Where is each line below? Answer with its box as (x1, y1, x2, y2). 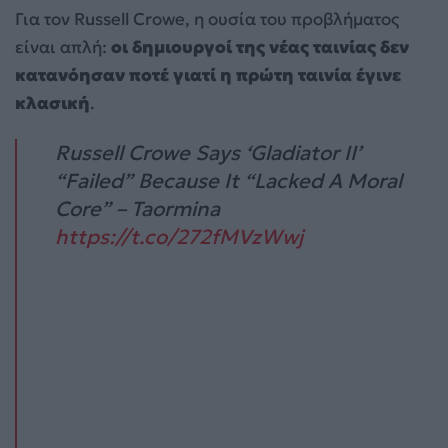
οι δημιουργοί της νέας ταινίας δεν (111, 35, 409, 58)
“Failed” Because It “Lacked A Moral (55, 167, 403, 194)
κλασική (15, 91, 90, 114)
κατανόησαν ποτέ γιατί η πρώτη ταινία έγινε (15, 63, 401, 86)
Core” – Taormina (55, 195, 221, 222)
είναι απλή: (15, 35, 111, 58)
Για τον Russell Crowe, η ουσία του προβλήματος (15, 7, 399, 30)
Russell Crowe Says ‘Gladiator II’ (55, 139, 362, 166)
